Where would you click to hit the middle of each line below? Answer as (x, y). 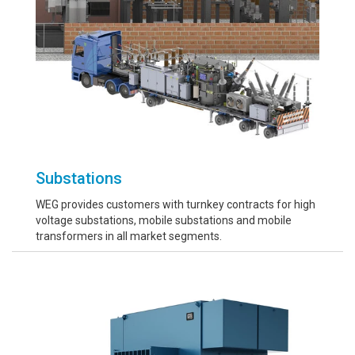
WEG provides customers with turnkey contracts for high (176, 204)
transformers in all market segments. (129, 236)
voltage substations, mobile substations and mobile (164, 220)
